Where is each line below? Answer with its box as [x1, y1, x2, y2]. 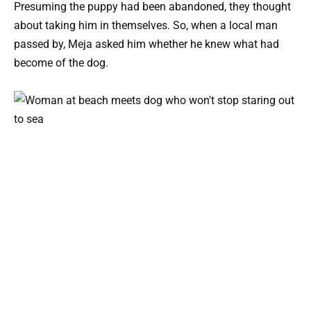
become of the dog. [14, 56, 108, 69]
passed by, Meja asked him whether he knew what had [14, 37, 279, 51]
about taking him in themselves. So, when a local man [14, 18, 278, 32]
